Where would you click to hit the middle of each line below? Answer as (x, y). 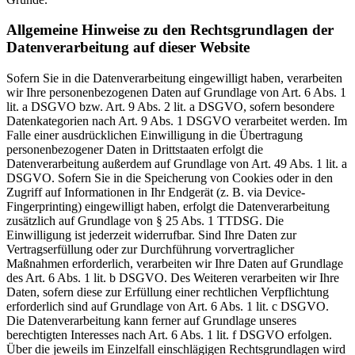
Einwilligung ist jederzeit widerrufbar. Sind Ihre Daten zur (151, 235)
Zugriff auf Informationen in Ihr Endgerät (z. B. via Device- (156, 192)
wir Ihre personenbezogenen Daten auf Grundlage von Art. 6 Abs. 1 (176, 92)
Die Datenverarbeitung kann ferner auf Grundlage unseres (151, 320)
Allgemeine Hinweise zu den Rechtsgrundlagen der (170, 30)
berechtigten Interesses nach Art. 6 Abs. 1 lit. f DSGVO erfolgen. (169, 334)
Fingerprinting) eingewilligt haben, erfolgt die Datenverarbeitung (168, 206)
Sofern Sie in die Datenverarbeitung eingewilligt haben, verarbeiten (174, 78)
